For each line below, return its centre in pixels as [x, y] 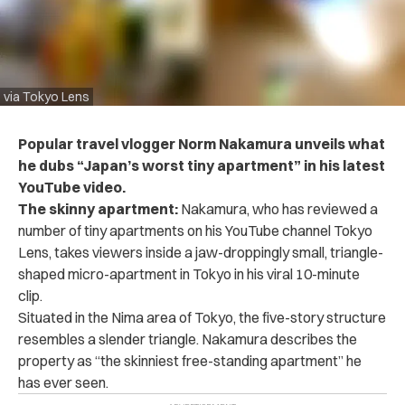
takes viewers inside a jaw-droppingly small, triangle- [217, 252]
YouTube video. [72, 187]
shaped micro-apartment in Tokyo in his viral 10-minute [189, 273]
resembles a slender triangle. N [115, 339]
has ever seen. [63, 382]
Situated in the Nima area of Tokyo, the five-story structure [202, 317]
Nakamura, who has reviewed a [279, 208]
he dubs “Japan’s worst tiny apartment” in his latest [202, 165]
